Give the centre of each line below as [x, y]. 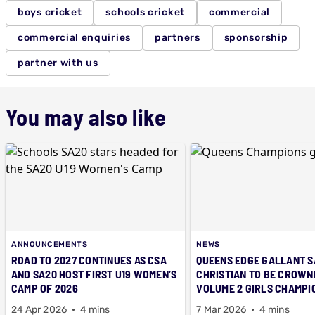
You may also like [86, 116]
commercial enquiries [74, 37]
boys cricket [50, 12]
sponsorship [256, 37]
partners [178, 37]
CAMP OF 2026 [45, 288]
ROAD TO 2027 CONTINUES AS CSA [89, 259]
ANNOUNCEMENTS [50, 244]
